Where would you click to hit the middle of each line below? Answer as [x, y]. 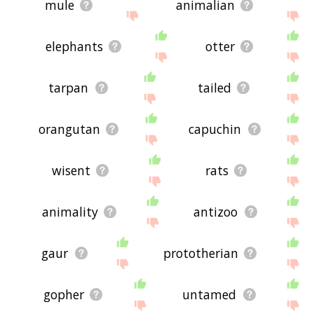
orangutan [69, 129]
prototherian [200, 253]
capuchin [215, 129]
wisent [71, 171]
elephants [74, 47]
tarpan [69, 88]
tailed [214, 88]
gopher [63, 295]
